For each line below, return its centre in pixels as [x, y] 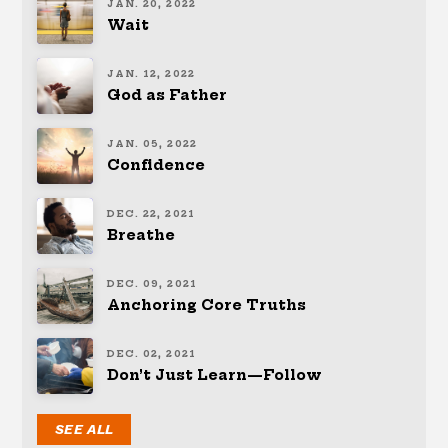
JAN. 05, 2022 [152, 144]
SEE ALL [84, 428]
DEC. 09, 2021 [152, 284]
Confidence [156, 164]
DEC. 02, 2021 [151, 354]
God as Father [167, 94]
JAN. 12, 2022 [151, 74]
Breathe [141, 234]
